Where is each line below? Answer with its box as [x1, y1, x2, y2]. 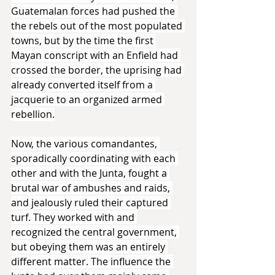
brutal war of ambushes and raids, [11, 180, 172, 195]
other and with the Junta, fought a [11, 166, 169, 180]
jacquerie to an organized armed [11, 92, 165, 106]
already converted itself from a [11, 77, 155, 91]
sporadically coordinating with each [11, 151, 178, 165]
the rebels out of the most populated [11, 18, 185, 33]
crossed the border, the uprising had [11, 63, 184, 77]
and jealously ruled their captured [11, 195, 171, 209]
